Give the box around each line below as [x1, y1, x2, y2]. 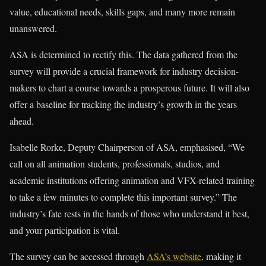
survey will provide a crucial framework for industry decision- [9, 64, 239, 77]
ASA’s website [147, 249, 201, 262]
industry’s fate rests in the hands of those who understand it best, [9, 207, 249, 220]
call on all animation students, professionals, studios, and [9, 157, 220, 170]
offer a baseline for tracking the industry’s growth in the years [9, 97, 237, 110]
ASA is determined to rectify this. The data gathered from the [9, 47, 237, 61]
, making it [201, 249, 241, 262]
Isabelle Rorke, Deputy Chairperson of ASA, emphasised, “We [9, 140, 245, 153]
